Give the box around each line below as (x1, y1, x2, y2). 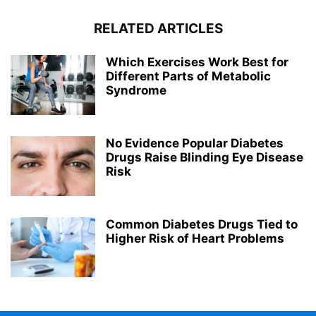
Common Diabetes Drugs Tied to (106, 217, 298, 232)
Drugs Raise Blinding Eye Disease (106, 150, 303, 165)
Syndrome (106, 83, 166, 98)
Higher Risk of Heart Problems (106, 231, 284, 246)
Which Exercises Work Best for (106, 55, 288, 70)
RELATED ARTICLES (93, 20, 223, 37)
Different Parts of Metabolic (106, 69, 271, 84)
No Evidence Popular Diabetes (106, 136, 284, 151)
